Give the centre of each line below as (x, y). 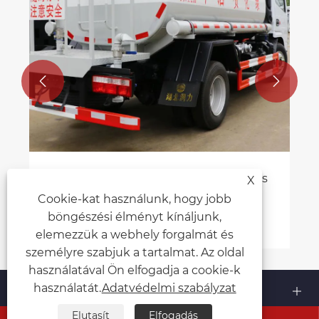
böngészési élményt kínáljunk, (135, 217)
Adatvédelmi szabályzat (169, 288)
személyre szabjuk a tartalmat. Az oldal (135, 252)
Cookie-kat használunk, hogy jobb (135, 199)
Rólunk (36, 288)
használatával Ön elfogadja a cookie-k (135, 270)
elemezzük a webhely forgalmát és (135, 235)
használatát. (67, 288)
